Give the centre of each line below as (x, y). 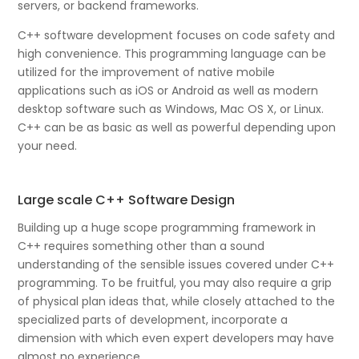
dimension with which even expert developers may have (176, 339)
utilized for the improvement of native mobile (147, 73)
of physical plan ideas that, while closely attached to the (177, 302)
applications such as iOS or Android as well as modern (168, 91)
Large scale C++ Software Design (127, 200)
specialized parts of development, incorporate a (153, 320)
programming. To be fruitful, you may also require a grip (175, 283)
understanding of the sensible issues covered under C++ (176, 265)
